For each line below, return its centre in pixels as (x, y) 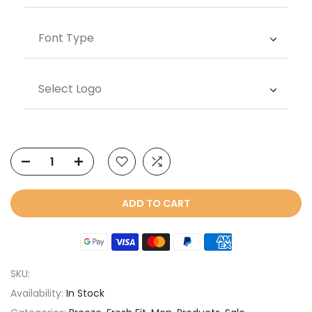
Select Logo (70, 89)
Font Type (66, 38)
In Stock (85, 294)
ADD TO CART (156, 204)
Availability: (38, 294)
